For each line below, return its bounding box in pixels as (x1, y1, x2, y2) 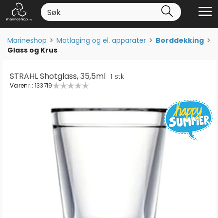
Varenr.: (10, 81, 35, 90)
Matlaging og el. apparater (56, 36, 146, 45)
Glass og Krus (7, 45, 57, 55)
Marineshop (7, 36, 47, 45)
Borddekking (156, 36, 204, 45)
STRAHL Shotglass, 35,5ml (10, 71, 106, 82)
